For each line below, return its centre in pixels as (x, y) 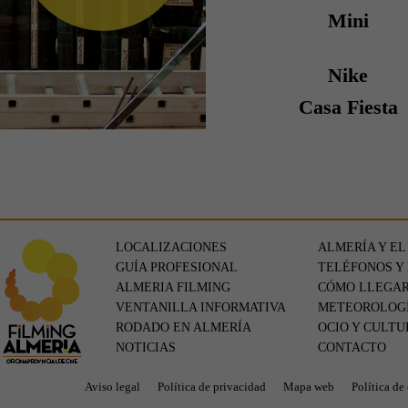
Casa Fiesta (348, 107)
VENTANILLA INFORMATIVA (201, 307)
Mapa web (309, 387)
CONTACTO (352, 347)
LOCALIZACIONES (171, 247)
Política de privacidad (212, 387)
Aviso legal (112, 387)
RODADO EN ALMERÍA (184, 327)
